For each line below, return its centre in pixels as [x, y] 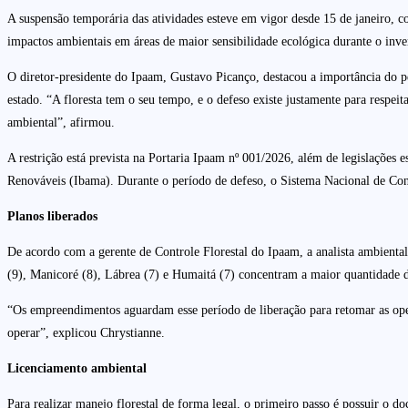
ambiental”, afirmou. [63, 122]
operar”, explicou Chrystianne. [88, 332]
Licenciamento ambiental [77, 368]
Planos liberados [52, 216]
